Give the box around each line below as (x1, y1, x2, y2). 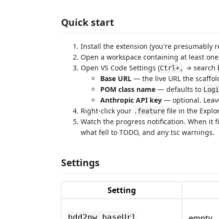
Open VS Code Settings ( (81, 63, 160, 72)
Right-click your (81, 106, 133, 115)
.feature (133, 107, 165, 115)
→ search (183, 63, 218, 72)
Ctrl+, (160, 64, 183, 72)
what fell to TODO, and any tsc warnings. (81, 128, 215, 137)
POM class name (100, 85, 155, 94)
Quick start (61, 16, 114, 29)
